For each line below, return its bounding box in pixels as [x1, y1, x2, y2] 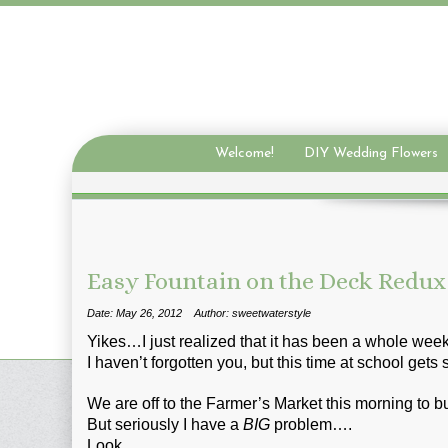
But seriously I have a [87, 416, 243, 433]
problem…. [274, 416, 352, 433]
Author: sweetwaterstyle [194, 307, 311, 319]
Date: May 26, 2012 [87, 307, 182, 319]
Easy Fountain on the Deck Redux [87, 267, 446, 295]
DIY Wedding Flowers [303, 146, 438, 161]
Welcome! [214, 146, 274, 161]
